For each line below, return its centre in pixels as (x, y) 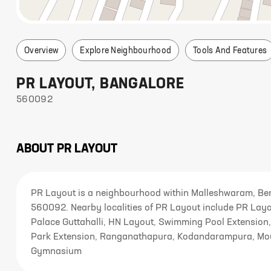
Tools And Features (230, 51)
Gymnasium (56, 252)
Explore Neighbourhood (126, 51)
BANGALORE (142, 85)
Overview (41, 51)
